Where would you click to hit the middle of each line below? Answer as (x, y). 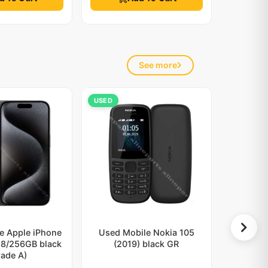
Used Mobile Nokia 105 (146, 232)
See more (158, 65)
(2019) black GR (147, 243)
